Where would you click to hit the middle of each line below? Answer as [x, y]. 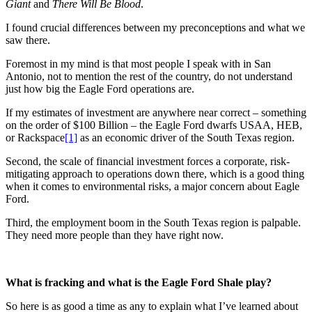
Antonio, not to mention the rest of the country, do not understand [149, 76]
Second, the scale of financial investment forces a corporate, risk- [148, 161]
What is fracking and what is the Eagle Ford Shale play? [139, 282]
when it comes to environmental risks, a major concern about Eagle [153, 186]
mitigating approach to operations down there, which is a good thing [155, 173]
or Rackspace [35, 137]
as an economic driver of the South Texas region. [186, 137]
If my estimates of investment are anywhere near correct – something [156, 112]
